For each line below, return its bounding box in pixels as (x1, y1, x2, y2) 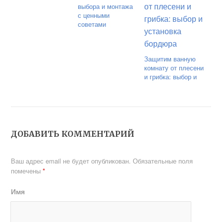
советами (77, 19, 106, 29)
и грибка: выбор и (144, 72, 197, 81)
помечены (11, 166, 43, 175)
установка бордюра (144, 81, 203, 90)
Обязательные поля (133, 156, 193, 166)
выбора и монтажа (77, 1, 133, 11)
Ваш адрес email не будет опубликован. (11, 156, 131, 166)
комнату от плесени (144, 63, 204, 72)
